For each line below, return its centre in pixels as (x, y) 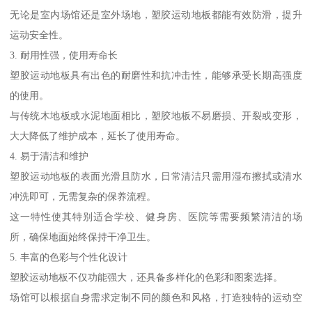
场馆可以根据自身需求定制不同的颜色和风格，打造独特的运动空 (156, 297)
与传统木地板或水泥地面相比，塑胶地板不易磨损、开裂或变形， (156, 115)
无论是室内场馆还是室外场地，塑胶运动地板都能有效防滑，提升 (156, 14)
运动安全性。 (39, 34)
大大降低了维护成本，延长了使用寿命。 (98, 135)
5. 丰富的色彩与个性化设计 (69, 257)
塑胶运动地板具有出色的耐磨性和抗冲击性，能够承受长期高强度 (156, 75)
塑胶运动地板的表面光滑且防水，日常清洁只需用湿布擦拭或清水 (156, 176)
